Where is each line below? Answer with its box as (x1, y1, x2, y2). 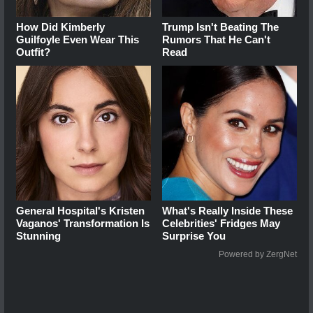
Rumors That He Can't (162, 33, 271, 45)
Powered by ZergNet (219, 249, 297, 259)
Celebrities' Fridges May (162, 217, 281, 229)
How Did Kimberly (16, 20, 105, 33)
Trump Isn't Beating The (162, 20, 279, 33)
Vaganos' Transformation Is (16, 217, 150, 229)
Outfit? (16, 45, 50, 58)
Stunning (16, 229, 61, 242)
